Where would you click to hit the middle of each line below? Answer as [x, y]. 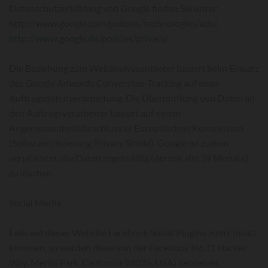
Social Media [35, 202]
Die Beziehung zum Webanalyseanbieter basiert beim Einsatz [134, 68]
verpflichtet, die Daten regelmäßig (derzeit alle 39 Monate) [129, 158]
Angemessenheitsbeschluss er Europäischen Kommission [126, 128]
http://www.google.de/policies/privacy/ [89, 38]
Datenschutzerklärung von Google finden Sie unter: [114, 8]
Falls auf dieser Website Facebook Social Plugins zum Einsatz [133, 232]
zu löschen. [31, 173]
